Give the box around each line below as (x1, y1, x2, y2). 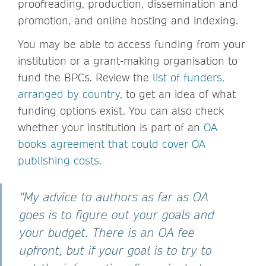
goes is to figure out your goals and (20, 207, 214, 222)
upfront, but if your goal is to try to (20, 242, 212, 258)
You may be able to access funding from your (18, 37, 245, 51)
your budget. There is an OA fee (20, 224, 195, 240)
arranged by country (18, 87, 120, 101)
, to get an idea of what (120, 87, 236, 101)
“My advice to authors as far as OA (20, 189, 208, 204)
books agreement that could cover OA (18, 137, 205, 151)
